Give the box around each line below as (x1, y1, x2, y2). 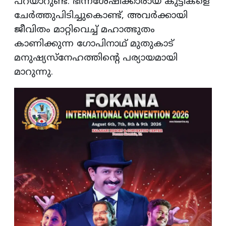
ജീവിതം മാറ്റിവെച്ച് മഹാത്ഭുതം (14, 24, 155, 36)
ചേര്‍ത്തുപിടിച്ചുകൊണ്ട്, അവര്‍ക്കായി (14, 10, 188, 22)
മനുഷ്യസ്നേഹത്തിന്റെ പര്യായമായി (14, 52, 178, 64)
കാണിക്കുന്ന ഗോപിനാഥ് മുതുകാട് (14, 38, 174, 50)
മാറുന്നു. (14, 66, 53, 78)
